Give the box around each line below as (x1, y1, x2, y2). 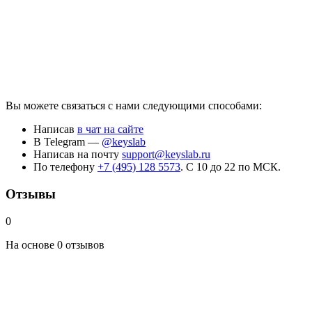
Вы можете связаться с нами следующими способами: (6, 100, 262, 112)
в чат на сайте (77, 123, 143, 136)
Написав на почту (33, 148, 122, 161)
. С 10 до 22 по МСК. (180, 161, 281, 173)
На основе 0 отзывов (6, 238, 104, 251)
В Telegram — (33, 136, 102, 148)
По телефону (33, 161, 97, 173)
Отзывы (6, 187, 56, 202)
